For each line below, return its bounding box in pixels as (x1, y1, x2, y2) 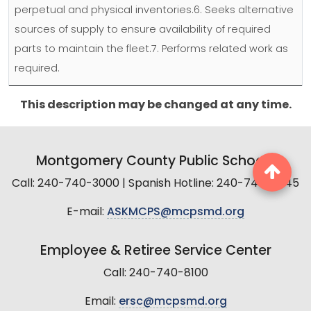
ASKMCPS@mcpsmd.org (107, 207, 244, 219)
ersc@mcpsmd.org (118, 296, 227, 308)
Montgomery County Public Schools (36, 155, 275, 169)
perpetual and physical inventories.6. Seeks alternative (15, 6, 294, 17)
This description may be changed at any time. (19, 100, 292, 112)
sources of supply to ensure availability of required (15, 25, 271, 36)
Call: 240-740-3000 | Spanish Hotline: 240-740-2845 (12, 178, 299, 190)
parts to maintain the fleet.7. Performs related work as (15, 44, 288, 56)
